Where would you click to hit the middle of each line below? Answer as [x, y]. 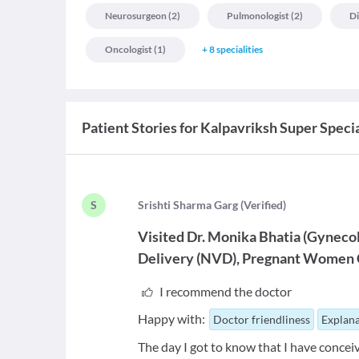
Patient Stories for [140, 128]
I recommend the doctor [225, 292]
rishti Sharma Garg [192, 205]
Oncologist [129, 50]
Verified [264, 205]
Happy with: [172, 319]
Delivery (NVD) [188, 258]
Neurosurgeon [136, 16]
